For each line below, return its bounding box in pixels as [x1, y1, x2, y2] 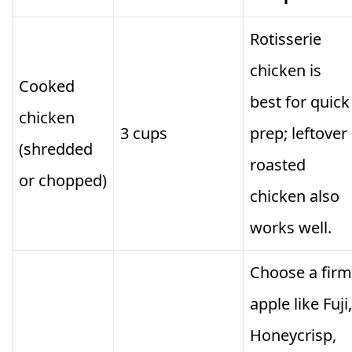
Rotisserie [250, 28, 321, 50]
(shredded [19, 138, 93, 160]
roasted [250, 154, 306, 176]
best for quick [250, 91, 350, 113]
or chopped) [19, 170, 107, 192]
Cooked [19, 75, 75, 97]
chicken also [250, 185, 339, 207]
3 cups [120, 123, 167, 145]
